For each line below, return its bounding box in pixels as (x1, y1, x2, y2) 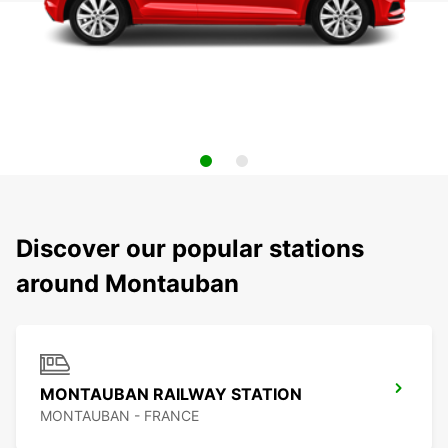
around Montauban (16, 269, 239, 299)
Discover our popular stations (16, 234, 364, 264)
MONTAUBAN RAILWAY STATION (40, 384, 302, 405)
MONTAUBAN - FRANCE (40, 407, 199, 425)
